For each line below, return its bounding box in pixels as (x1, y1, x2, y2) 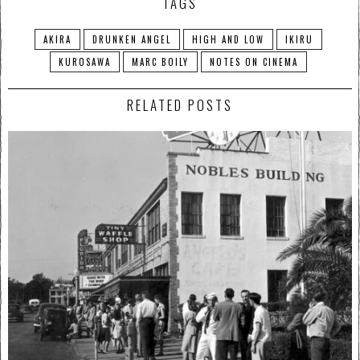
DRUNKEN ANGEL (92, 33, 171, 47)
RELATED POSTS (127, 95, 233, 116)
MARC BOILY (132, 55, 189, 69)
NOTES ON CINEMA (210, 55, 298, 69)
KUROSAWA (59, 55, 111, 69)
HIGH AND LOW (192, 33, 264, 47)
